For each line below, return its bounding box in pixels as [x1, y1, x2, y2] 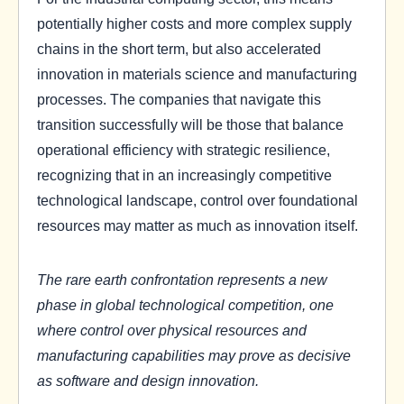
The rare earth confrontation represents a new [37, 271, 327, 288]
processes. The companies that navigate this [37, 90, 321, 107]
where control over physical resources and [37, 321, 307, 338]
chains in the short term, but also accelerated [37, 40, 321, 57]
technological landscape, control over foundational [37, 191, 358, 208]
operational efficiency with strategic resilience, [37, 141, 330, 158]
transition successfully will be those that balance [37, 115, 344, 133]
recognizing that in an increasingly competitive [37, 166, 332, 183]
